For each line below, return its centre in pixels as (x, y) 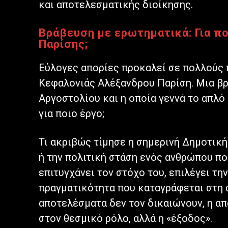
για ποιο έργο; (72, 114)
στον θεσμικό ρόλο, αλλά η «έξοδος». (125, 219)
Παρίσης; (63, 44)
